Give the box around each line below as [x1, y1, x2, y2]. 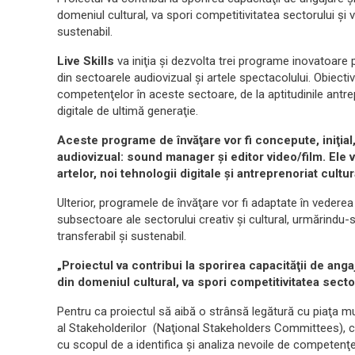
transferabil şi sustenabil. [57, 229, 186, 244]
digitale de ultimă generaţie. [57, 104, 198, 119]
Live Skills [57, 54, 114, 69]
